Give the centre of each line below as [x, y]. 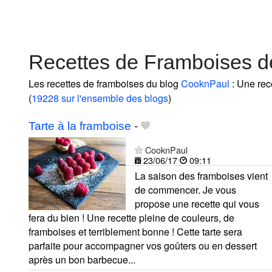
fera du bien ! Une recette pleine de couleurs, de [131, 217]
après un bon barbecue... [82, 259]
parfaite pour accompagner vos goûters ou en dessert [143, 245]
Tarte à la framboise [80, 126]
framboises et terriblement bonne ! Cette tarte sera [135, 231]
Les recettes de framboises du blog [105, 83]
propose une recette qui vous [197, 203]
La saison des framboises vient [201, 175]
